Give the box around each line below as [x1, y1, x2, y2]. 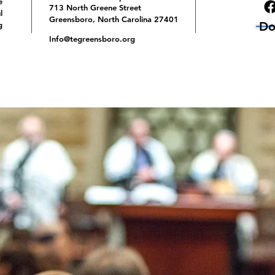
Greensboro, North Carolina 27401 [49, 14, 179, 24]
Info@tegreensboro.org [49, 34, 135, 44]
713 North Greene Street [49, 2, 141, 12]
